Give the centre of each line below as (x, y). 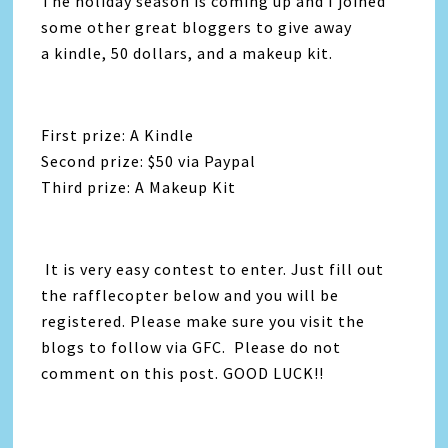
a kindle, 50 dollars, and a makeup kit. (187, 53)
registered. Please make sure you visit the (203, 321)
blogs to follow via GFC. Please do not (191, 347)
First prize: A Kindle (118, 135)
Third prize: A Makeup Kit (139, 187)
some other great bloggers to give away (197, 27)
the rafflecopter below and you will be (190, 295)
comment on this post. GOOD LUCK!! (183, 373)
